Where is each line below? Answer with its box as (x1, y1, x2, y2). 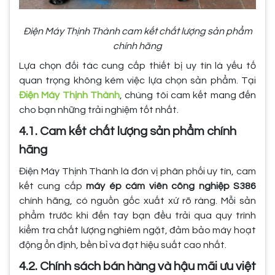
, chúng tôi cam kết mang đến (120, 90, 256, 100)
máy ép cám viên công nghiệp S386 (86, 180, 257, 191)
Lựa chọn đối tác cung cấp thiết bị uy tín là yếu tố (19, 60, 256, 71)
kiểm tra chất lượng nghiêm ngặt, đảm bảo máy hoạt (19, 225, 256, 235)
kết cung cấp (19, 180, 87, 191)
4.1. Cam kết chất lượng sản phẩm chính (19, 125, 236, 137)
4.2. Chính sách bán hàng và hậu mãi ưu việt (19, 260, 256, 273)
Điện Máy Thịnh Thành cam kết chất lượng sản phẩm (23, 26, 252, 36)
